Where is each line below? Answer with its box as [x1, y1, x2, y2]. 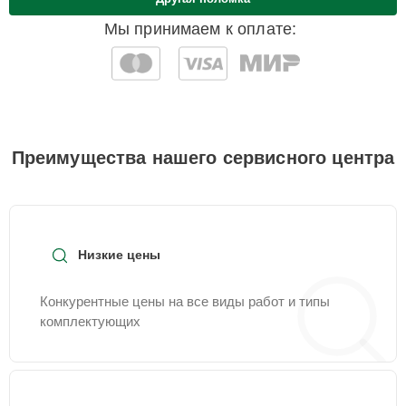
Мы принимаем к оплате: [103, 20, 297, 38]
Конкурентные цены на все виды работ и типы [40, 294, 330, 309]
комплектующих [40, 314, 140, 329]
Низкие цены [78, 247, 160, 262]
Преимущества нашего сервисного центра [11, 148, 395, 168]
